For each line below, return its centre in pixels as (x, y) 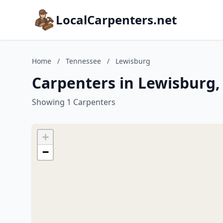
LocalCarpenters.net (116, 20)
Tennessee (83, 61)
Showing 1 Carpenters (74, 102)
